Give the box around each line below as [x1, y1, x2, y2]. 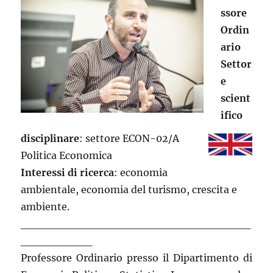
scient [221, 92, 251, 105]
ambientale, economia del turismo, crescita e [21, 183, 238, 196]
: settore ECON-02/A [79, 132, 180, 145]
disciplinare [21, 132, 80, 145]
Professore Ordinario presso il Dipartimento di [21, 252, 252, 264]
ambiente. [21, 200, 70, 213]
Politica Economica [21, 149, 113, 162]
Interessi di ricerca [21, 166, 115, 179]
